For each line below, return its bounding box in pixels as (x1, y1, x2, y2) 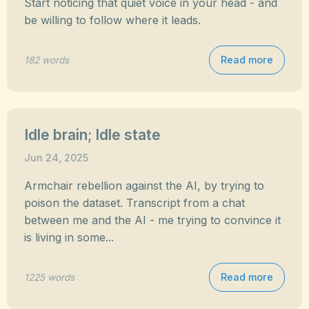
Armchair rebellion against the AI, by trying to (24, 179, 264, 192)
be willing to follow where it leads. (24, 13, 201, 27)
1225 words (24, 271, 74, 283)
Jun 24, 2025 (24, 152, 88, 163)
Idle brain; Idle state (24, 126, 161, 143)
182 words (24, 54, 69, 66)
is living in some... (24, 230, 114, 244)
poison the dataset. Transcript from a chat (24, 196, 245, 210)
